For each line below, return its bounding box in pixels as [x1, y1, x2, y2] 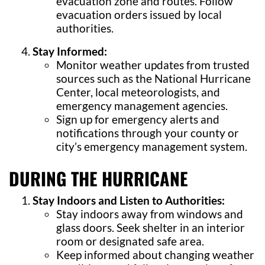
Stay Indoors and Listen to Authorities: [33, 193, 225, 207]
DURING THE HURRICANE [9, 165, 188, 192]
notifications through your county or [56, 126, 239, 140]
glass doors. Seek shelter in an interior [56, 221, 245, 234]
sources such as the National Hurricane [56, 72, 251, 85]
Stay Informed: [33, 44, 107, 58]
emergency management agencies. [56, 99, 228, 112]
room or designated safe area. [56, 234, 204, 248]
